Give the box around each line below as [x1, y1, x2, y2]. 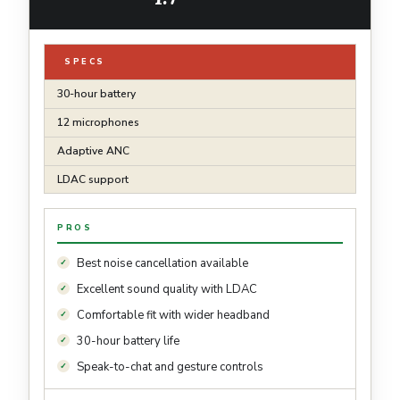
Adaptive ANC [57, 144, 129, 159]
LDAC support [57, 172, 129, 187]
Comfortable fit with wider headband [77, 307, 270, 324]
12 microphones [57, 115, 139, 130]
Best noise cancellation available [77, 255, 248, 272]
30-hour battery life [77, 333, 179, 350]
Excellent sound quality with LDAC [77, 281, 257, 298]
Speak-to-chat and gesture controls [77, 359, 263, 376]
